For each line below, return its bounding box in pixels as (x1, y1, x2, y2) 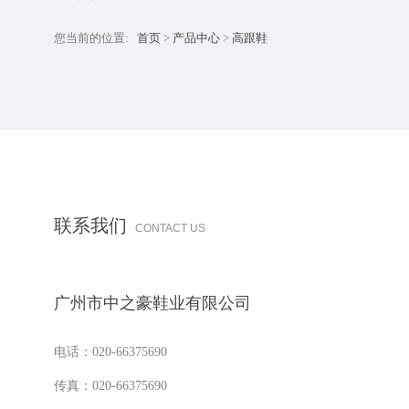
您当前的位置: (54, 32, 137, 46)
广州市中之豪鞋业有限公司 (54, 294, 251, 313)
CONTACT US (135, 222, 205, 236)
